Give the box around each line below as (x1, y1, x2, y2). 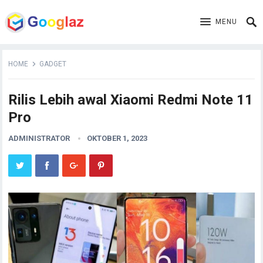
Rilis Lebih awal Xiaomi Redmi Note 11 (8, 92, 254, 108)
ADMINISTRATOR (8, 134, 70, 143)
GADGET (39, 60, 67, 68)
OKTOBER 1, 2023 (87, 134, 148, 143)
